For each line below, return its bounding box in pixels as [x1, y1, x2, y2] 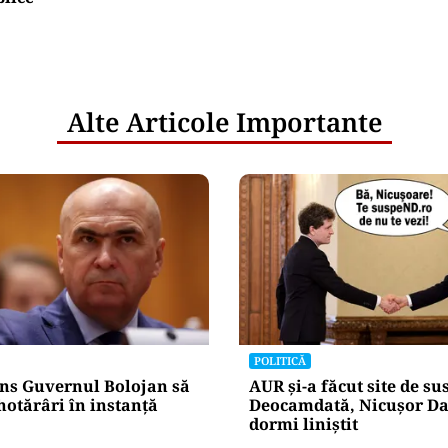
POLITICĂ [254, 352, 306, 368]
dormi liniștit [249, 412, 358, 435]
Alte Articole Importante [66, 103, 382, 140]
